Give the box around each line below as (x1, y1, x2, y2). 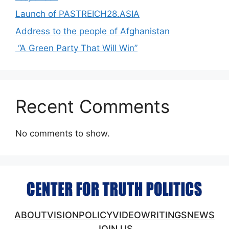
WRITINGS (141, 210, 187, 221)
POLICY (79, 210, 112, 221)
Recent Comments (15, 96, 170, 118)
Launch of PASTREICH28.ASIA (15, 9, 140, 19)
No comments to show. (15, 128, 110, 139)
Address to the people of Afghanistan (15, 26, 170, 36)
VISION (47, 210, 79, 221)
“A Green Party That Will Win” (15, 43, 138, 54)
